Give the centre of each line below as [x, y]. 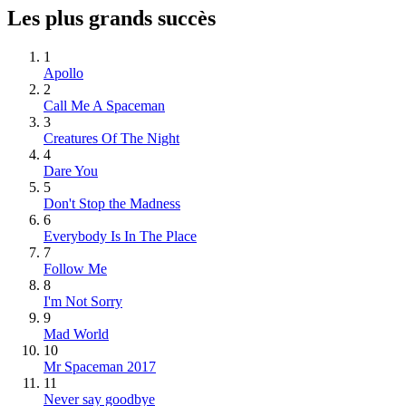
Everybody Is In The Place [120, 236]
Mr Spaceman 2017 [100, 366]
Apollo [63, 72]
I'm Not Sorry [83, 301]
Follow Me [75, 268]
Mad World [76, 333]
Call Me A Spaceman [104, 105]
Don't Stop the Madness [112, 203]
